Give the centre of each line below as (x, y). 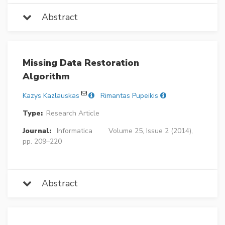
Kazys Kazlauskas (51, 95)
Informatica (74, 131)
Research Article (73, 113)
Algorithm (46, 76)
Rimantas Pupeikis (129, 95)
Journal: (37, 131)
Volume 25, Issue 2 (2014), (150, 131)
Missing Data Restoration (81, 63)
